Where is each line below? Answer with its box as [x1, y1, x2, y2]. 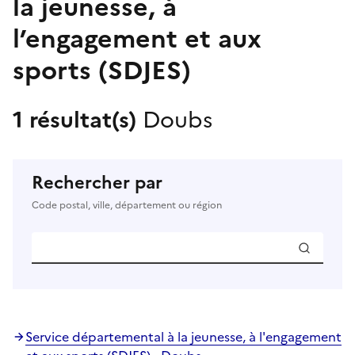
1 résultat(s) [13, 102, 143, 136]
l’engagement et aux [13, 19, 261, 58]
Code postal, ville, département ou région [32, 197, 222, 212]
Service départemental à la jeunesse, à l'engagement [25, 326, 342, 346]
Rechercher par [32, 169, 162, 196]
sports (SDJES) [13, 51, 191, 90]
